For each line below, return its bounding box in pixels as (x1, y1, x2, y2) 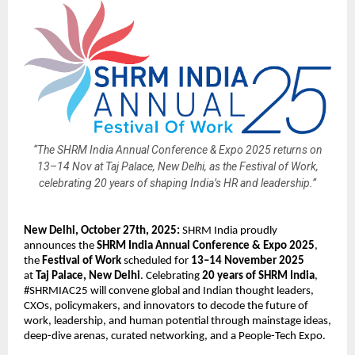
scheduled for (121, 255, 191, 268)
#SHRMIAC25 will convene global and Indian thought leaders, (24, 285, 314, 298)
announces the (24, 240, 97, 253)
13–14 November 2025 (191, 255, 304, 268)
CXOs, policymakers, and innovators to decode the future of (24, 300, 308, 313)
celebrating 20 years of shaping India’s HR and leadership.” (39, 176, 316, 189)
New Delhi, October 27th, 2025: (24, 225, 180, 238)
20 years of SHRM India (202, 270, 315, 283)
